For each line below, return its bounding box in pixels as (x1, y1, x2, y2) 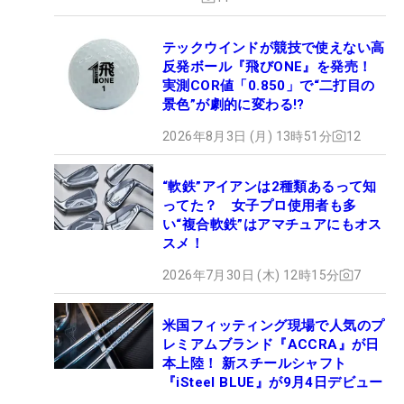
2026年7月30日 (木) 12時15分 (162, 267, 340, 282)
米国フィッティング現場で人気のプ (162, 317, 385, 334)
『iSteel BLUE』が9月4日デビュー (162, 373, 383, 390)
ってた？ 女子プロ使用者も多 (162, 197, 357, 214)
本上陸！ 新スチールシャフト (162, 354, 347, 372)
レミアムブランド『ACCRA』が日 (162, 335, 380, 353)
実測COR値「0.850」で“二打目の (162, 77, 375, 94)
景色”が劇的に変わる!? (162, 96, 305, 113)
